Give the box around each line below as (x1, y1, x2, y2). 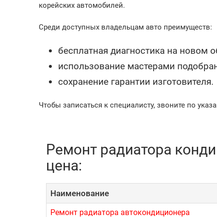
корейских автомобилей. (39, 1, 125, 10)
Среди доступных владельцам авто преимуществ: (39, 23, 212, 31)
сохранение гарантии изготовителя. (58, 76, 214, 87)
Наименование (50, 188, 109, 198)
